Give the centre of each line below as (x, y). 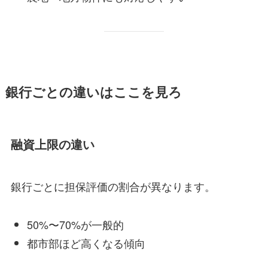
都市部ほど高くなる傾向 (86, 243)
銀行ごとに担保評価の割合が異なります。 (113, 186)
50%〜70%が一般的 (75, 225)
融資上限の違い (52, 144)
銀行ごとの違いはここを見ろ (93, 92)
